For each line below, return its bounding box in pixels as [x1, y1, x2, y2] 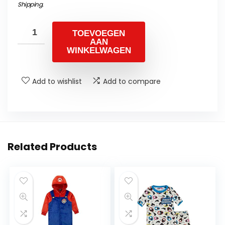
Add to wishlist [32, 76, 82, 86]
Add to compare [103, 76, 161, 86]
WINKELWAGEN [66, 45, 131, 55]
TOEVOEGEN [72, 28, 125, 38]
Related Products [8, 139, 97, 154]
